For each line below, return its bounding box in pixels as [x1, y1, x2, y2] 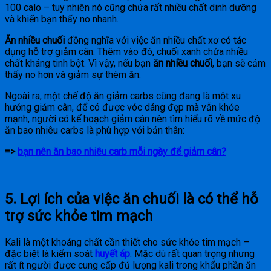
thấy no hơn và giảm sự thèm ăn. [5, 69, 141, 81]
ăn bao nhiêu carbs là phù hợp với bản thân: [5, 125, 184, 137]
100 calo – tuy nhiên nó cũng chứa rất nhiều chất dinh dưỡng [5, 2, 256, 14]
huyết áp [95, 247, 130, 260]
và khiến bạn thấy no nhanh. [5, 13, 119, 25]
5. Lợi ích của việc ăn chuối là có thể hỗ [5, 191, 258, 208]
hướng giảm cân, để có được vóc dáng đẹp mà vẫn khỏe [5, 102, 240, 114]
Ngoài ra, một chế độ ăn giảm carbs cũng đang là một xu [5, 90, 241, 102]
